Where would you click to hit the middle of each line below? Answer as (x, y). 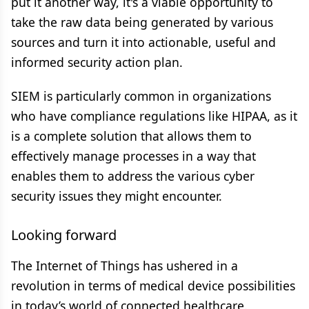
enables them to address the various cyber (133, 176)
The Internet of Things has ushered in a (124, 266)
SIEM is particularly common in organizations (141, 96)
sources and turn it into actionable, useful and (143, 42)
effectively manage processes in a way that (133, 156)
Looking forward (64, 235)
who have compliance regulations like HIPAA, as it (154, 116)
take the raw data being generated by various (142, 22)
